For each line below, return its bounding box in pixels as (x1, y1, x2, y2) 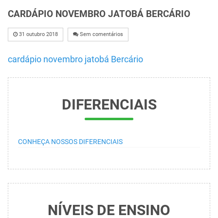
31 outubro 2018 (19, 31, 58, 37)
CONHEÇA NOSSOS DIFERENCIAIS (18, 137, 123, 145)
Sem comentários (80, 31, 123, 37)
